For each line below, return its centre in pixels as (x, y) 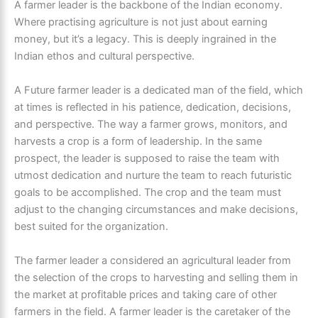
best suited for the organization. (91, 226)
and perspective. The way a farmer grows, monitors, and (151, 124)
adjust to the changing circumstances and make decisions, (156, 209)
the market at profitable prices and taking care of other (146, 294)
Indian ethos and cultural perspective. (104, 56)
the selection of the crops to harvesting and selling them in (156, 277)
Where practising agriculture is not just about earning (141, 22)
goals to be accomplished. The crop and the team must (148, 192)
